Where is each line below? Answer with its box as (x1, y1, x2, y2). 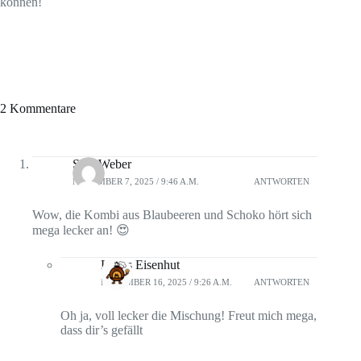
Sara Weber (73, 156, 131, 171)
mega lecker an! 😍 (32, 222, 130, 237)
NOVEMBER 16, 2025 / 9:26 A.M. (101, 277, 232, 288)
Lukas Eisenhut (101, 257, 180, 272)
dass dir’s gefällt (60, 322, 143, 337)
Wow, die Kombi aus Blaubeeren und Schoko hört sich (32, 207, 312, 222)
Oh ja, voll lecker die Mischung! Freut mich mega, (60, 308, 317, 322)
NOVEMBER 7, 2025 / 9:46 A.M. (73, 176, 199, 187)
